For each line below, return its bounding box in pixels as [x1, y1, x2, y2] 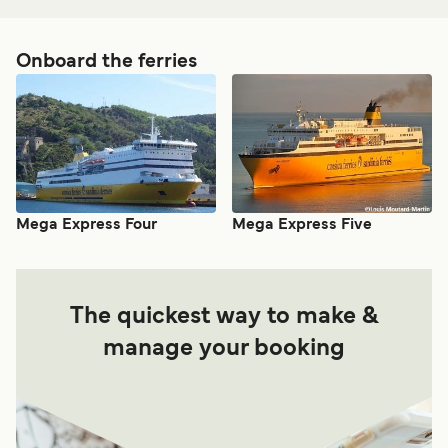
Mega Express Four [16, 218, 157, 233]
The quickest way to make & [69, 306, 379, 329]
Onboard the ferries [16, 53, 197, 72]
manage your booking [103, 338, 345, 361]
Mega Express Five [232, 218, 372, 233]
